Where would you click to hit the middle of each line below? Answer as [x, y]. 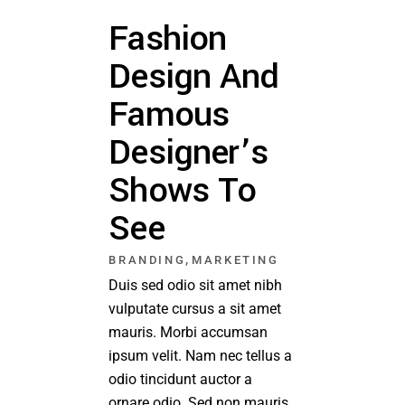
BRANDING [147, 259]
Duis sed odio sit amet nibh [196, 285]
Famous [169, 114]
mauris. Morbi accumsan [188, 332]
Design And [193, 76]
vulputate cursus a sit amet [195, 308]
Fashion [168, 38]
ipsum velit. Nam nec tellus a [201, 355]
